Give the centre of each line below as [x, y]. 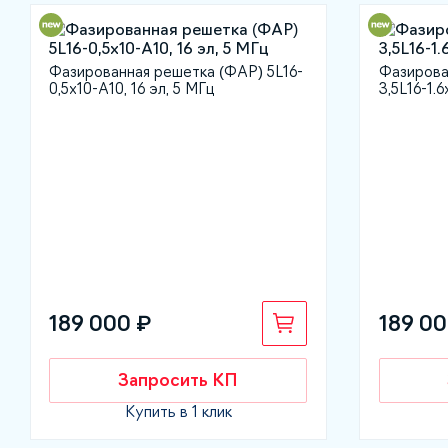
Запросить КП [178, 380]
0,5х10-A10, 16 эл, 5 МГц [132, 88]
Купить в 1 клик [178, 411]
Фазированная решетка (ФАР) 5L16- [176, 71]
